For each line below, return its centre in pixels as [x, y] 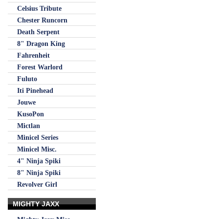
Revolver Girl [37, 184]
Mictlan [29, 126]
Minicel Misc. [37, 149]
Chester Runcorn [42, 20]
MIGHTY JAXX [36, 204]
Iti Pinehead [35, 90]
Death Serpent [38, 32]
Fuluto [27, 79]
